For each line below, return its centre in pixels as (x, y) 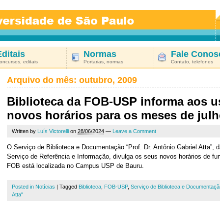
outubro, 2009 (108, 80)
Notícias (45, 187)
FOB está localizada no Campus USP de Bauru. (75, 166)
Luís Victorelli (53, 131)
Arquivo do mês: (43, 80)
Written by (25, 131)
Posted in (24, 187)
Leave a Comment (134, 131)
